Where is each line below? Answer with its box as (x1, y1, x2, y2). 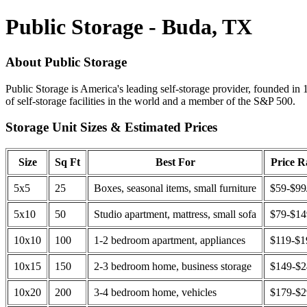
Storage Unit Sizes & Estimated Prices (5, 120, 217, 135)
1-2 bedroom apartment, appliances (94, 234, 245, 247)
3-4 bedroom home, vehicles (94, 286, 217, 299)
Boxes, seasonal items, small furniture (94, 182, 256, 195)
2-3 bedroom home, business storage (94, 260, 251, 273)
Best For (155, 156, 195, 169)
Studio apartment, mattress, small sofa (94, 208, 256, 221)
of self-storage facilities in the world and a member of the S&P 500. (5, 95, 295, 107)
